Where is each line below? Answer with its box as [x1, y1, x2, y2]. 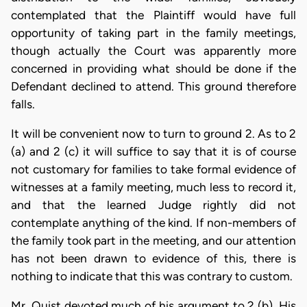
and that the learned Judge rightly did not [11, 198, 296, 212]
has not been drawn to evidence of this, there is [11, 251, 296, 266]
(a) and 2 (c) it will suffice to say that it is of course [11, 145, 296, 159]
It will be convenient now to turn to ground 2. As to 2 [11, 127, 296, 141]
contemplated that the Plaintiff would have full [11, 8, 296, 22]
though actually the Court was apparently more [11, 43, 296, 58]
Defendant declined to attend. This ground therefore [11, 79, 296, 93]
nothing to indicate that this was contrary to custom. [11, 269, 293, 284]
